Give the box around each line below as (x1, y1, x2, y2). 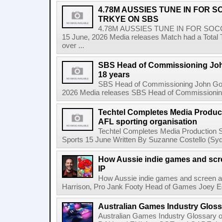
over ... (62, 42, 84, 50)
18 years (98, 70, 130, 79)
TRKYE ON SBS (98, 14, 159, 23)
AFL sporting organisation (98, 117, 197, 126)
